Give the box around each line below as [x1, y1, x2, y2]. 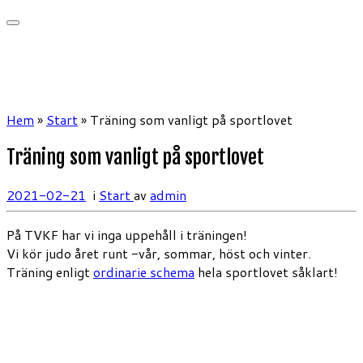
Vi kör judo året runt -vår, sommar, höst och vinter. [6, 243, 311, 263]
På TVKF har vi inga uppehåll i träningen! [6, 224, 247, 244]
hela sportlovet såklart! [194, 262, 338, 281]
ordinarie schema [93, 262, 194, 281]
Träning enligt [6, 262, 93, 281]
